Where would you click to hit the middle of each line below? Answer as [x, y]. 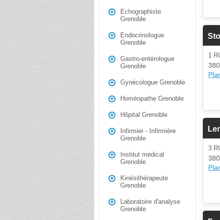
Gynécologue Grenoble [153, 82]
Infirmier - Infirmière [148, 131]
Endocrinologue [142, 35]
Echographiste [141, 12]
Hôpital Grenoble [144, 115]
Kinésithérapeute [144, 178]
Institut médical [142, 154]
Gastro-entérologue [147, 59]
